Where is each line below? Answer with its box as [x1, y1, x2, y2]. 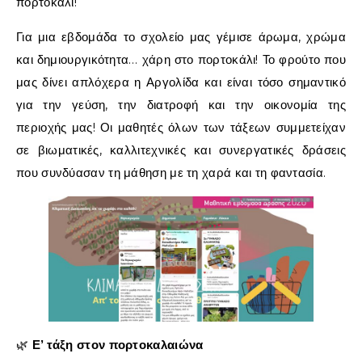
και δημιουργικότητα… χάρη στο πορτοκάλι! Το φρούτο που [16, 51, 346, 67]
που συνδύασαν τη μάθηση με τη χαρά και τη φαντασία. [16, 164, 326, 180]
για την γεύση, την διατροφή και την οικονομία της [16, 96, 346, 112]
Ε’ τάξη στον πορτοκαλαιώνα [32, 337, 204, 351]
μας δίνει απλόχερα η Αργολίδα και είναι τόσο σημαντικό [16, 74, 346, 90]
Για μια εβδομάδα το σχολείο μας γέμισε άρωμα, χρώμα [16, 28, 346, 44]
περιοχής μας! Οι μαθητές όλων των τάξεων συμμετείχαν [16, 119, 346, 135]
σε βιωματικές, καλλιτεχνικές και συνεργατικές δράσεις [16, 141, 346, 158]
